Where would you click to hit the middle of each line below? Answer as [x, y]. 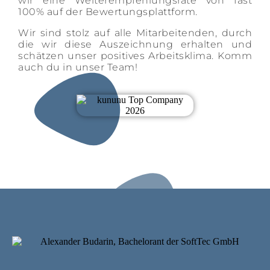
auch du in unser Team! [78, 67]
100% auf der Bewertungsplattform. [108, 12]
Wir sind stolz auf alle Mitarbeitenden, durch [135, 33]
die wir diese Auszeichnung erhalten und [135, 44]
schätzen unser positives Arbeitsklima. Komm [135, 56]
